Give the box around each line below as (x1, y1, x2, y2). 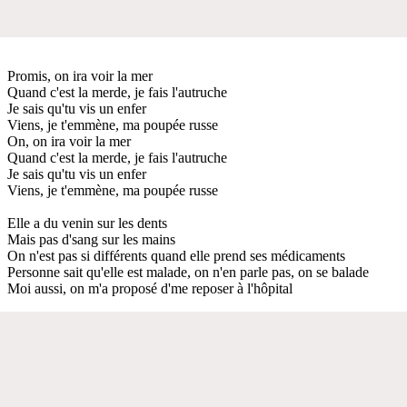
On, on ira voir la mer (7, 133, 131, 149)
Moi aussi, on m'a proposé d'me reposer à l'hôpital (7, 280, 293, 296)
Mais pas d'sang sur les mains (7, 231, 175, 247)
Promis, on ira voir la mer (7, 67, 153, 84)
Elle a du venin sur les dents (7, 214, 167, 231)
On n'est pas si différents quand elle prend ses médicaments (7, 247, 345, 263)
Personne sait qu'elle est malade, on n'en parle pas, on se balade (7, 263, 369, 280)
